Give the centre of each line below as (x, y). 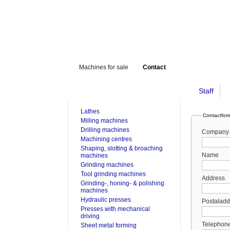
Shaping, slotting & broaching (122, 148)
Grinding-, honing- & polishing (122, 183)
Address (213, 178)
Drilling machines (105, 130)
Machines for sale (104, 67)
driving (90, 216)
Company (215, 132)
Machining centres (106, 139)
